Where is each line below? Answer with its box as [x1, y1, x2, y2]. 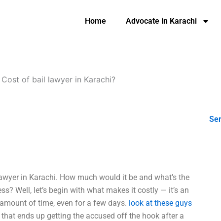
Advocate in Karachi [125, 16, 197, 26]
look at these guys [129, 198, 192, 208]
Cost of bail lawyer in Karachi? [1, 74, 115, 84]
